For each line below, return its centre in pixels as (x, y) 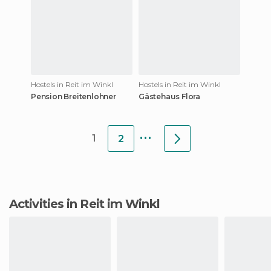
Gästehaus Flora (169, 96)
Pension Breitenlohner (73, 96)
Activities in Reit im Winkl (89, 204)
